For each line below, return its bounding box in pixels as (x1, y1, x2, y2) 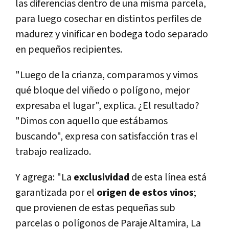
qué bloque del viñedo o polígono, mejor (15, 83, 190, 97)
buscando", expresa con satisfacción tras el (15, 129, 198, 143)
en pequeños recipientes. (15, 42, 122, 56)
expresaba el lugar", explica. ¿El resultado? (15, 99, 199, 112)
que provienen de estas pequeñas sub (15, 201, 175, 215)
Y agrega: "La (15, 170, 74, 184)
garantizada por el (15, 186, 97, 199)
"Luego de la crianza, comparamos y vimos (15, 68, 198, 82)
